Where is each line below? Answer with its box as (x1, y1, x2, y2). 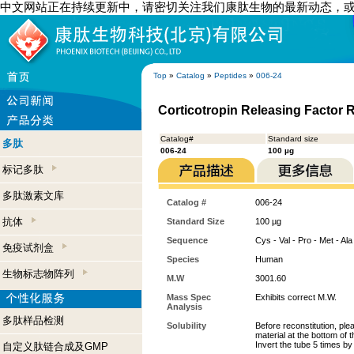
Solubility (167, 321, 206, 330)
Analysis (167, 302, 202, 311)
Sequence (167, 235, 208, 245)
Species (167, 254, 199, 264)
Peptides (214, 71, 247, 80)
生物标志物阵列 (2, 268, 81, 280)
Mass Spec (167, 292, 211, 302)
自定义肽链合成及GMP (2, 341, 108, 352)
